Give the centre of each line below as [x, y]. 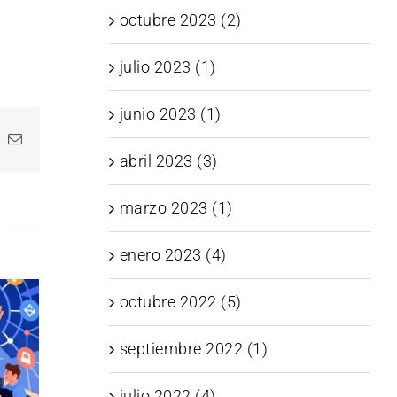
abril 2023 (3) [168, 160]
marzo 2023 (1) [176, 207]
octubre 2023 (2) [180, 19]
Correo [42, 138]
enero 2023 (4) [173, 254]
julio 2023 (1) [167, 66]
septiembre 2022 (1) [194, 348]
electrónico [54, 152]
